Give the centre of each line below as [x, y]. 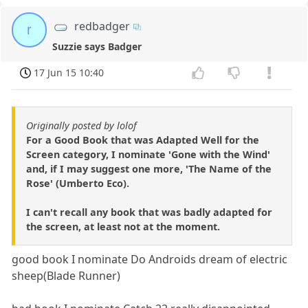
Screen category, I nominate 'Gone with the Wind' [148, 154]
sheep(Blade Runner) [66, 275]
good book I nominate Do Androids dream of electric [150, 259]
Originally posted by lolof [81, 125]
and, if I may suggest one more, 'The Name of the [149, 168]
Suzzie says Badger [97, 46]
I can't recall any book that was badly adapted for [149, 212]
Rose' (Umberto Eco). [78, 183]
